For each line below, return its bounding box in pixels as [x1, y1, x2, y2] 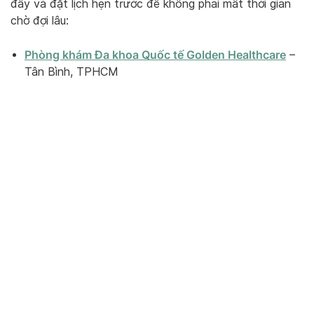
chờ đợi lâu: [11, 13, 69, 27]
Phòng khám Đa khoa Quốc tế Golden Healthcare [25, 47, 286, 62]
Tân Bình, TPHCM [25, 64, 118, 78]
